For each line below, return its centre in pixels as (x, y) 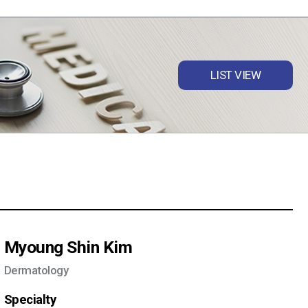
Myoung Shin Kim (68, 247)
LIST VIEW (235, 75)
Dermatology (36, 270)
